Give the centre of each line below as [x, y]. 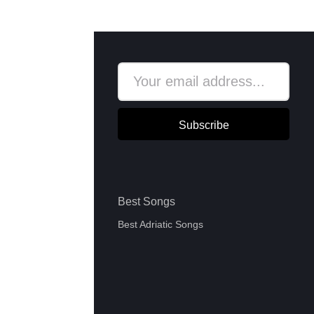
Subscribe [204, 125]
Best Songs [147, 202]
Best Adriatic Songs [161, 225]
